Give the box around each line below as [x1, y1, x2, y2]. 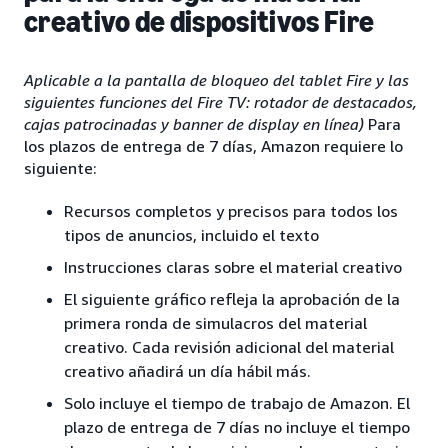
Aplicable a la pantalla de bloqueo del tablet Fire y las [24, 70, 409, 91]
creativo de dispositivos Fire [24, 4, 375, 41]
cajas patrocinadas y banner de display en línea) [24, 114, 368, 135]
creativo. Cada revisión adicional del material [64, 337, 394, 358]
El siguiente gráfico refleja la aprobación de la [64, 289, 400, 310]
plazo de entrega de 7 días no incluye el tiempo [64, 417, 410, 438]
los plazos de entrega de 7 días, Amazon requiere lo [24, 136, 403, 157]
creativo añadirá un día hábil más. [64, 361, 311, 382]
